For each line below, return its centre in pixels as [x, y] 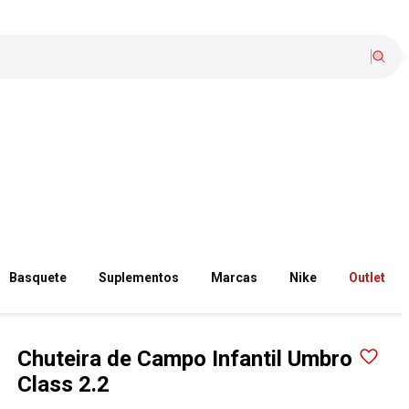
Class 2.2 [64, 384]
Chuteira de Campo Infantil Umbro [185, 359]
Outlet [367, 278]
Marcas [235, 278]
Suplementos [139, 278]
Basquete [38, 278]
